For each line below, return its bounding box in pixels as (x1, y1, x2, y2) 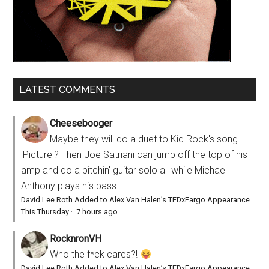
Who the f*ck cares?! (50, 249, 141, 261)
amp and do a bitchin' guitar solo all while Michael (21, 165, 228, 177)
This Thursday (21, 207, 70, 217)
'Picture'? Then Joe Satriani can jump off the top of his (21, 149, 248, 161)
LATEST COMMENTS (19, 84, 116, 96)
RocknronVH (50, 233, 102, 245)
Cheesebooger (50, 118, 113, 130)
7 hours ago (76, 207, 118, 217)
